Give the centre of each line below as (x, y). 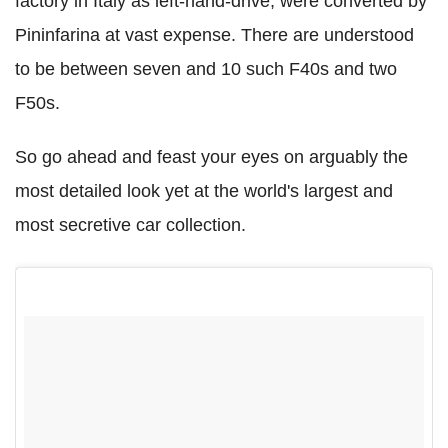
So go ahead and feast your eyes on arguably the (211, 156)
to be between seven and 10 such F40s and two (206, 68)
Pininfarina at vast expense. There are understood (214, 34)
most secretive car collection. (130, 224)
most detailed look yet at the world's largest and (204, 190)
